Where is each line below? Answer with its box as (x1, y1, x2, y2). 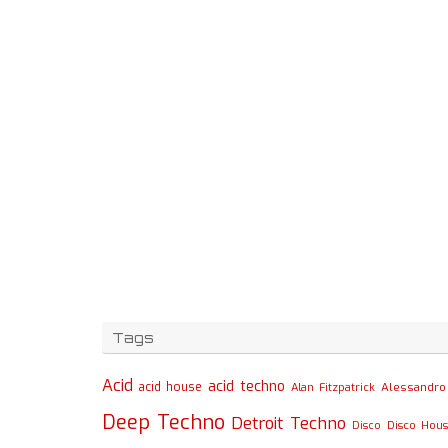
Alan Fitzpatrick (291, 380, 375, 396)
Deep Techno (102, 409, 225, 437)
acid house (139, 379, 202, 396)
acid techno (208, 377, 285, 397)
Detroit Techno (231, 412, 346, 435)
